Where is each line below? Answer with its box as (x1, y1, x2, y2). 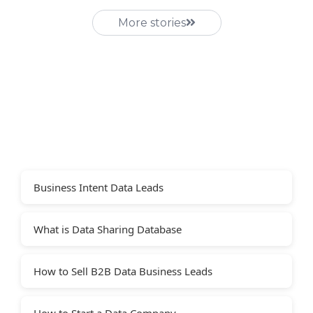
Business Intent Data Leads (34, 180, 163, 194)
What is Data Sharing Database (34, 221, 182, 236)
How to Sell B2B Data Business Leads (34, 263, 212, 278)
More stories (117, 15, 186, 29)
